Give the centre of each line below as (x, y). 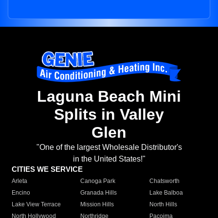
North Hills (163, 205)
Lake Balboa (166, 193)
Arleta (19, 181)
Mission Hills (97, 205)
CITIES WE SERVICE (47, 169)
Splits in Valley (109, 115)
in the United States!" (109, 159)
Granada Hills (99, 193)
